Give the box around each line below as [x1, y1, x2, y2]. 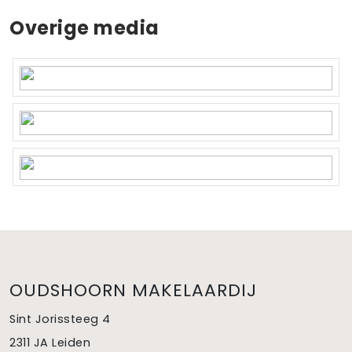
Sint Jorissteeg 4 [9, 311, 111, 328]
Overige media [9, 15, 159, 41]
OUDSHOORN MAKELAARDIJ [9, 278, 257, 303]
